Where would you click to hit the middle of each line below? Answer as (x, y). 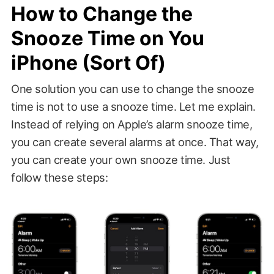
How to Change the (102, 13)
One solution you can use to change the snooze (132, 88)
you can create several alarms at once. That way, (135, 142)
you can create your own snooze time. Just (121, 159)
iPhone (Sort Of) (88, 62)
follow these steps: (59, 177)
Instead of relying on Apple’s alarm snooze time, (131, 124)
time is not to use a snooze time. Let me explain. (133, 106)
